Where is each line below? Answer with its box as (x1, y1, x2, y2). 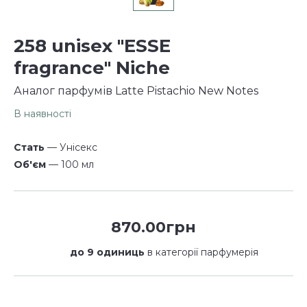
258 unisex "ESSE (14, 35, 171, 57)
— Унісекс (60, 141, 97, 153)
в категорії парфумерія (144, 246, 258, 258)
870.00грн (111, 218, 196, 236)
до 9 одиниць (69, 246, 145, 258)
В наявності (14, 108, 71, 120)
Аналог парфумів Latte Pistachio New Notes (14, 84, 258, 97)
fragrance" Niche (14, 57, 170, 79)
